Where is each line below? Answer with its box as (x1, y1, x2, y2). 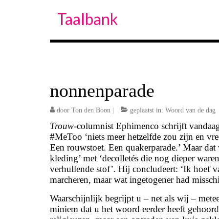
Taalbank (57, 9, 118, 28)
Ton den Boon (71, 107, 110, 114)
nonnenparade (50, 80, 154, 101)
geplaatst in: (128, 107, 165, 114)
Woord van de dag (165, 107, 216, 114)
